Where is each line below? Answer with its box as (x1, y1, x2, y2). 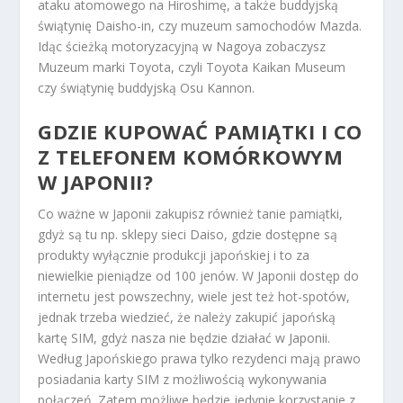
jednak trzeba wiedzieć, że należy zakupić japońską (38, 308, 336, 326)
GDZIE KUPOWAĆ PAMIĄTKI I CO (38, 117, 363, 145)
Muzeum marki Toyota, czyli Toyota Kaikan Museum (38, 58, 346, 76)
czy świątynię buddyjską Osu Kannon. (38, 79, 255, 97)
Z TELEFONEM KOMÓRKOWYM (38, 142, 344, 170)
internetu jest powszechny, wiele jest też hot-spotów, (38, 287, 351, 305)
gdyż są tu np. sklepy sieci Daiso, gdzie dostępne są (38, 225, 338, 243)
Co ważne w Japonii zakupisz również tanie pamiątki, (38, 204, 344, 222)
